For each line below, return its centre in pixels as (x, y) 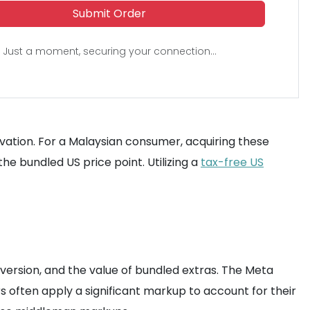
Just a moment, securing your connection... (109, 51)
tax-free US (232, 162)
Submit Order (110, 13)
